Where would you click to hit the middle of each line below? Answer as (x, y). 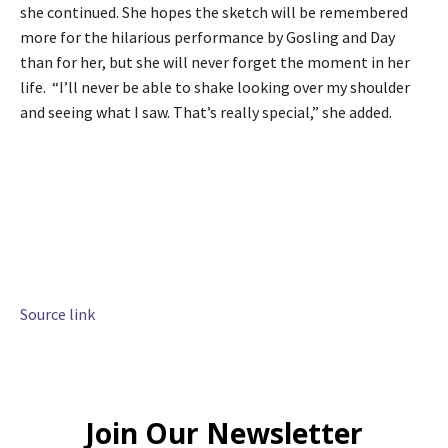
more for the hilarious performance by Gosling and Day (207, 36)
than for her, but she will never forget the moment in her (215, 61)
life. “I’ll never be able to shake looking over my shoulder (215, 86)
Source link (57, 313)
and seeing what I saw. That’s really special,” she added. (207, 111)
